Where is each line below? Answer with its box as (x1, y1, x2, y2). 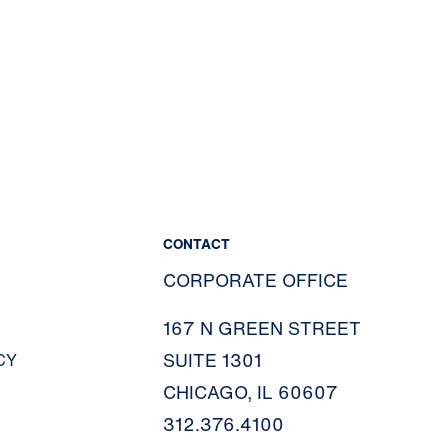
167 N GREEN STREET (163, 315, 361, 341)
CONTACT (163, 233, 230, 254)
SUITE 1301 (163, 347, 262, 373)
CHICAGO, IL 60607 (163, 379, 338, 405)
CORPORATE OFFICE (163, 267, 336, 293)
